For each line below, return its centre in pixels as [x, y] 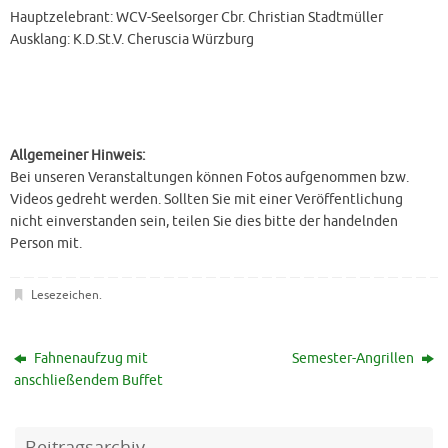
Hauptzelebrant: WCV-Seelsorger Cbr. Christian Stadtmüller [196, 18]
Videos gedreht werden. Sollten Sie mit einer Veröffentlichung [206, 199]
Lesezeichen [64, 294]
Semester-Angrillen [354, 358]
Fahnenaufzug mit [90, 358]
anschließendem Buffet [89, 380]
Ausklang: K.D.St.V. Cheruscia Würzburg [132, 40]
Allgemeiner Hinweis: [77, 155]
